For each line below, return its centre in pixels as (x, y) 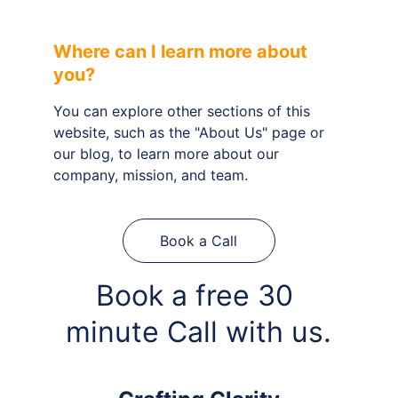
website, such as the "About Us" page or (191, 132)
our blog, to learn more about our (168, 153)
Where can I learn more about (183, 51)
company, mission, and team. (151, 175)
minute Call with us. (199, 331)
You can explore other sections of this (184, 111)
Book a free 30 (199, 295)
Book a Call (199, 240)
